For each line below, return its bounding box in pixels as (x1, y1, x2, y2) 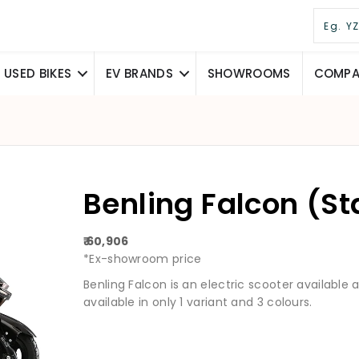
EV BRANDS (106, 65, 173, 83)
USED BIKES (4, 65, 72, 83)
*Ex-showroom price (83, 251, 202, 268)
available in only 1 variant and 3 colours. (83, 294, 313, 311)
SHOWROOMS (207, 65, 291, 83)
